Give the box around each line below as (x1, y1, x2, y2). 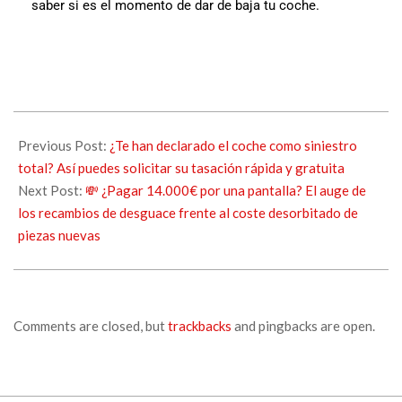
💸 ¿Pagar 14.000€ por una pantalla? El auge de (85, 181, 366, 198)
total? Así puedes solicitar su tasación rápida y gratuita (18, 159, 345, 176)
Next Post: (18, 181, 85, 198)
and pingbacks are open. (232, 317, 375, 334)
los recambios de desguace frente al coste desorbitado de (18, 204, 358, 221)
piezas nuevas (18, 226, 100, 243)
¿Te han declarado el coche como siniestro (109, 136, 357, 153)
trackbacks (168, 317, 232, 334)
